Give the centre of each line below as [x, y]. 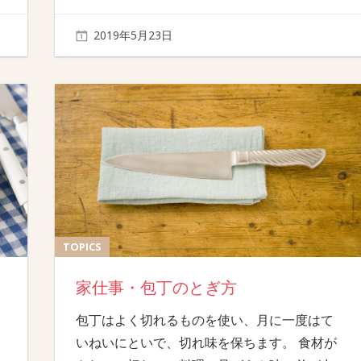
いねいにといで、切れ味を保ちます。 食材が [206, 343]
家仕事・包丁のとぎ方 [156, 288]
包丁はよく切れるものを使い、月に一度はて [204, 320]
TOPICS [83, 247]
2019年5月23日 [133, 35]
